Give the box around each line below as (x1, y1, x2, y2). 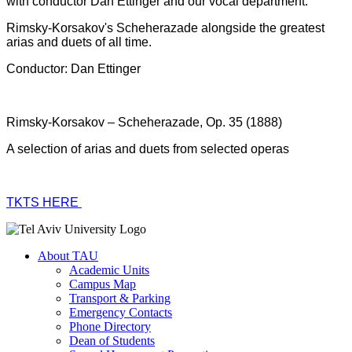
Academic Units (69, 262, 149, 277)
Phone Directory (69, 319, 151, 333)
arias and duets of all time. (6, 35, 152, 49)
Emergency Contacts (69, 305, 172, 319)
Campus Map (69, 277, 136, 291)
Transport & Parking (69, 291, 170, 305)
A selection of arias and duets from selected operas (6, 141, 289, 156)
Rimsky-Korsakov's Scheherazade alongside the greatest (6, 20, 324, 35)
